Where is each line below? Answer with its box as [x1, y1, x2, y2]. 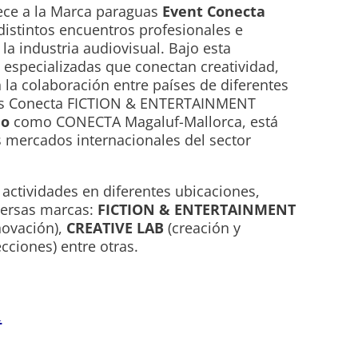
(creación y [164, 218, 241, 238]
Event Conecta [162, 2, 266, 22]
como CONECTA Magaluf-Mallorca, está [10, 112, 279, 132]
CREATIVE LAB [66, 218, 165, 238]
